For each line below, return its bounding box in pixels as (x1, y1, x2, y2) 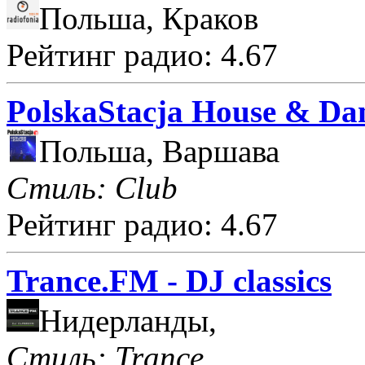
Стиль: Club (7, 169, 178, 205)
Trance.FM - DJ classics (7, 262, 332, 298)
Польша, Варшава (39, 133, 279, 169)
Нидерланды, (39, 302, 217, 338)
